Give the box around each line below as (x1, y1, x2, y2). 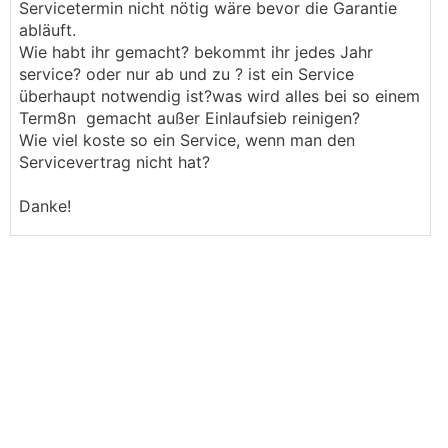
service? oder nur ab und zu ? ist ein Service (19, 64, 354, 84)
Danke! (19, 196, 71, 216)
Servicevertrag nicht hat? (19, 152, 210, 172)
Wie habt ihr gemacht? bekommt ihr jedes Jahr (19, 42, 373, 62)
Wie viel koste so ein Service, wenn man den (19, 130, 355, 150)
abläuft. (19, 20, 76, 40)
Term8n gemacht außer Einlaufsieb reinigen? (19, 108, 360, 128)
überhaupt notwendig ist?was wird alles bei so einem (19, 86, 420, 106)
